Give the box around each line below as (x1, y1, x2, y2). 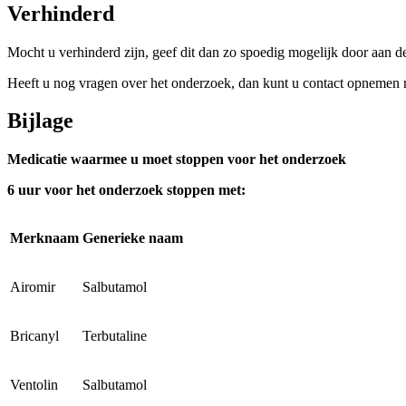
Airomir (10, 279, 55, 295)
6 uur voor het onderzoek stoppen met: (7, 182, 246, 198)
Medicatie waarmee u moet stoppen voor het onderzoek (7, 151, 346, 168)
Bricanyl (10, 328, 59, 344)
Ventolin (10, 377, 58, 393)
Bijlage (7, 109, 73, 133)
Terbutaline (82, 328, 147, 344)
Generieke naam (82, 230, 183, 246)
